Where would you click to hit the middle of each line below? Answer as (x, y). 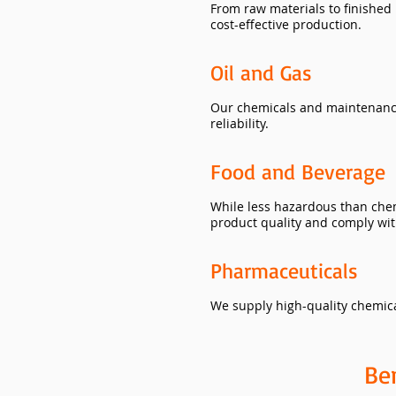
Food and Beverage (298, 171)
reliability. (240, 123)
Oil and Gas (261, 72)
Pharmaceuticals (284, 270)
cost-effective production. (286, 24)
